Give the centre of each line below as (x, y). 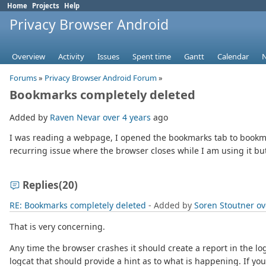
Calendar (233, 57)
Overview (28, 57)
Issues (108, 57)
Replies (41, 185)
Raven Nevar (75, 118)
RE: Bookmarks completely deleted (78, 205)
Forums (23, 78)
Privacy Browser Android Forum (101, 78)
